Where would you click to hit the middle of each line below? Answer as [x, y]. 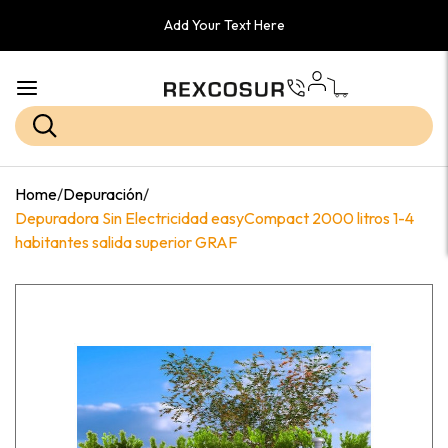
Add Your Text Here [224, 25]
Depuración [103, 193]
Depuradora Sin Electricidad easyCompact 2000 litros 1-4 [214, 217]
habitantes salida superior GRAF [126, 241]
